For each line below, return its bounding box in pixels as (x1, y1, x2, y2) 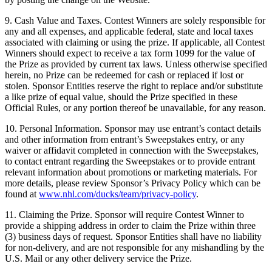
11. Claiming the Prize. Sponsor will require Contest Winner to (5, 209, 244, 220)
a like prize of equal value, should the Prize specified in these (5, 92, 237, 102)
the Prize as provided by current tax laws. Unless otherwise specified (5, 59, 267, 69)
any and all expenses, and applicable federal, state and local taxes (5, 26, 253, 36)
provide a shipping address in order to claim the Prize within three (5, 220, 256, 231)
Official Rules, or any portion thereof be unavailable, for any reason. (5, 103, 266, 113)
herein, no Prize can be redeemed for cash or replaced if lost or (5, 70, 243, 80)
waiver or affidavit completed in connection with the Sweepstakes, (5, 145, 259, 155)
